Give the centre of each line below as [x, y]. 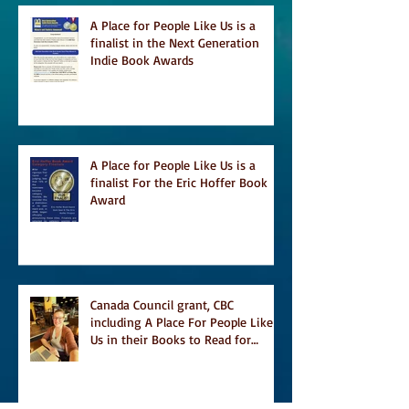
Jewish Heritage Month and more [183, 356]
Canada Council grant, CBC [162, 304]
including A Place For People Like [182, 321]
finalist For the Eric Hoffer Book [179, 182]
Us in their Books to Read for [171, 339]
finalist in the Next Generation [175, 42]
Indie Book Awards [142, 59]
